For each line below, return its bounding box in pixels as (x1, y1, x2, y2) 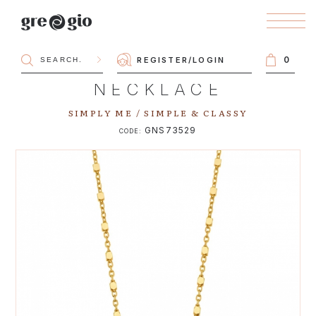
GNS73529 (141, 125, 197, 135)
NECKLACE (93, 79, 223, 99)
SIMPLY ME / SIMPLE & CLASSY (68, 107, 248, 119)
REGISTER (137, 54, 189, 65)
